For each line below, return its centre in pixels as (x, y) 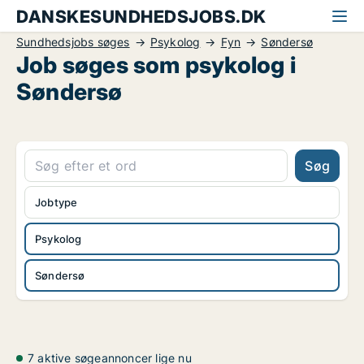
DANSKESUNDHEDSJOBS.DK (141, 17)
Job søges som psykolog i (156, 65)
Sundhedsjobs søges (73, 42)
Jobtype (56, 202)
